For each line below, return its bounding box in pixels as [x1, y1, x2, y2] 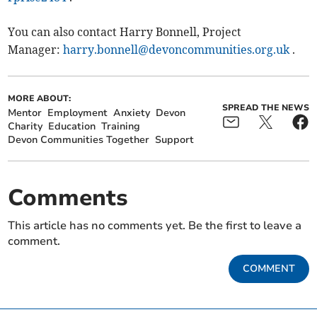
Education [48, 119, 96, 133]
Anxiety [113, 105, 151, 120]
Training [101, 119, 141, 133]
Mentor [8, 105, 42, 120]
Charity [8, 119, 43, 133]
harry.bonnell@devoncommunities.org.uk [63, 42, 290, 57]
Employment [47, 105, 108, 120]
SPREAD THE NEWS [221, 102, 309, 114]
